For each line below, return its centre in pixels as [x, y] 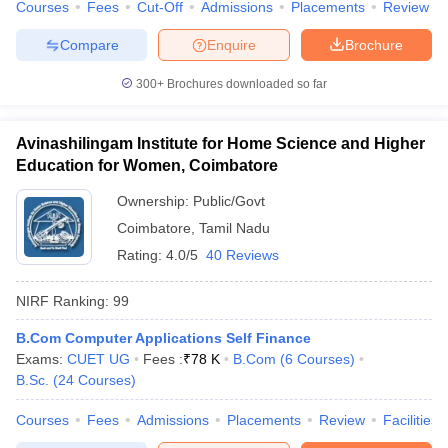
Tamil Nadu [234, 228]
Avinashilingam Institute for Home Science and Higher [220, 143]
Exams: [41, 359]
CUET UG [98, 359]
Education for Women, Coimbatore [147, 165]
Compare [89, 44]
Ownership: [155, 201]
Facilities [410, 420]
